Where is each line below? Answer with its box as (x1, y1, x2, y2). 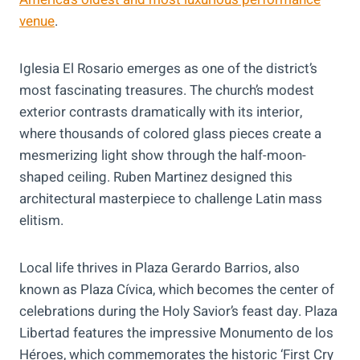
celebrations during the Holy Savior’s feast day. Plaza (19, 301, 337, 322)
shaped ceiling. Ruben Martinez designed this (19, 167, 292, 188)
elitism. (19, 211, 63, 231)
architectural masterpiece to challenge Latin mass (19, 189, 322, 210)
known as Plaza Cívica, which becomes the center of (19, 280, 334, 301)
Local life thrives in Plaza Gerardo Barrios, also (19, 258, 300, 279)
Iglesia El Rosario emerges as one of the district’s (19, 59, 317, 80)
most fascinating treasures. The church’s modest (19, 80, 314, 101)
